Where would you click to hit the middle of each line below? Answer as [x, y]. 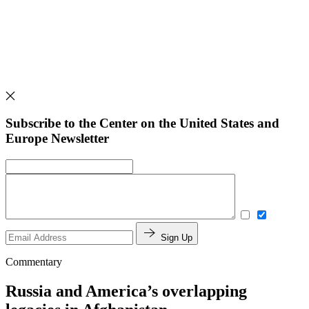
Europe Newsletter [57, 139]
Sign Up [177, 237]
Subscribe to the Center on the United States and [142, 123]
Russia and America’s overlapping [126, 291]
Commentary [34, 261]
